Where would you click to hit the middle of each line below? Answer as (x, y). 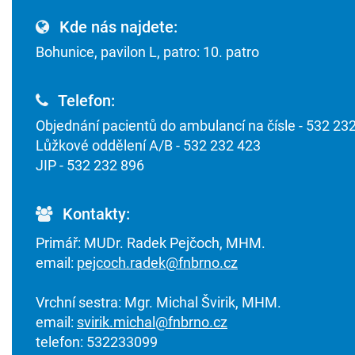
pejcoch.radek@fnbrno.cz (157, 263)
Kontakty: (94, 214)
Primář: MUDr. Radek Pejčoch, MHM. (151, 243)
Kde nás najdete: (116, 27)
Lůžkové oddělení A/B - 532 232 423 (148, 146)
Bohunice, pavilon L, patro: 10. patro (147, 52)
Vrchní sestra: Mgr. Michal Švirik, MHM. (158, 303)
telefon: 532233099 (97, 342)
